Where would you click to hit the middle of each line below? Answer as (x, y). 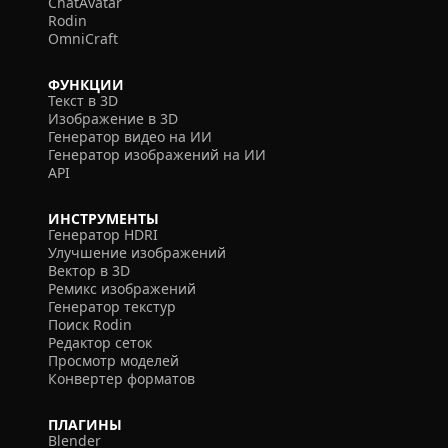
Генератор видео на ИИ (130, 136)
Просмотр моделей (113, 360)
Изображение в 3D (113, 118)
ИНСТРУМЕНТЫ (103, 218)
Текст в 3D (83, 100)
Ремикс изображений (122, 288)
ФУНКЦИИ (86, 84)
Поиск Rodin (90, 324)
